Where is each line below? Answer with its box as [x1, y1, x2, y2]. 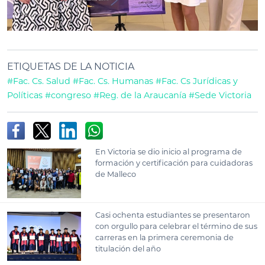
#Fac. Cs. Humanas [73, 75, 153, 86]
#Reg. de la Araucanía [93, 89, 186, 101]
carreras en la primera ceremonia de [95, 232, 234, 242]
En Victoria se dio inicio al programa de [95, 147, 243, 156]
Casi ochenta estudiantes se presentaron [95, 210, 251, 219]
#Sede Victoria [189, 89, 251, 101]
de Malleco [95, 169, 137, 179]
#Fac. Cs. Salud [7, 75, 70, 86]
